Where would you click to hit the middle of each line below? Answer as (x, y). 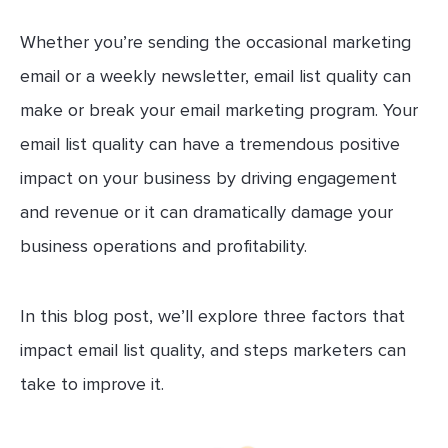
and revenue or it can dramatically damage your (206, 212)
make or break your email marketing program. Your (219, 110)
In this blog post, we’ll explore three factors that (212, 316)
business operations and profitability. (163, 246)
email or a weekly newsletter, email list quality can (215, 76)
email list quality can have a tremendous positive (210, 144)
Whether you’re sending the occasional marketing (215, 42)
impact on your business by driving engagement (208, 178)
